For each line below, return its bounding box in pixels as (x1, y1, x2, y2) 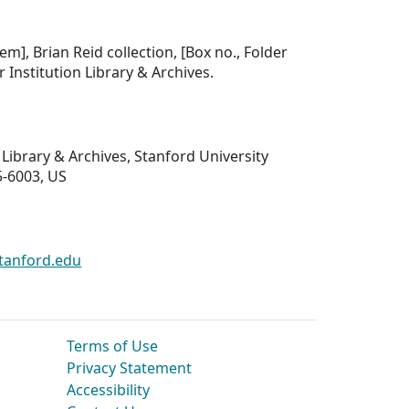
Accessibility (67, 380, 150, 401)
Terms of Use (67, 336, 158, 357)
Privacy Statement (67, 358, 192, 379)
